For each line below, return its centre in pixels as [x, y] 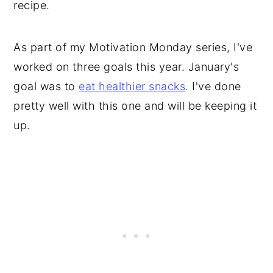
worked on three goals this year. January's [126, 66]
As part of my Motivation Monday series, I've [133, 47]
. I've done [213, 86]
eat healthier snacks [132, 86]
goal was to [46, 86]
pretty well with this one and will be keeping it [135, 105]
